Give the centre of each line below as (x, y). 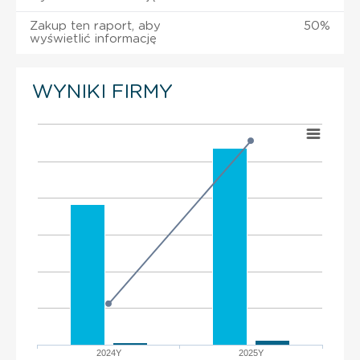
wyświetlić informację (93, 39)
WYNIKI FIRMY (102, 92)
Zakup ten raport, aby (95, 26)
